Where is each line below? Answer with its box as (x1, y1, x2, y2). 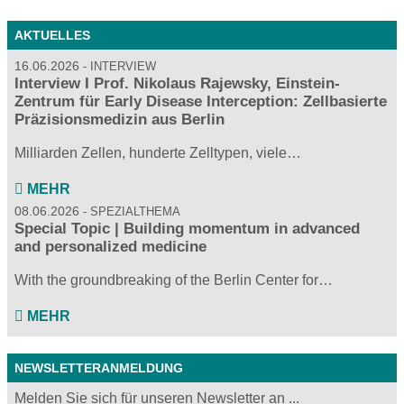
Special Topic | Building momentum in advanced (14, 219, 360, 237)
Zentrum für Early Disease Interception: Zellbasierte (14, 92, 387, 110)
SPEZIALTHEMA (90, 204, 180, 218)
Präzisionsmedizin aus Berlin (14, 110, 225, 128)
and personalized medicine (14, 237, 207, 255)
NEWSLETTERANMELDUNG (14, 360, 183, 375)
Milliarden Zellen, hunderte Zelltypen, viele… (14, 144, 301, 161)
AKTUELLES (14, 27, 90, 42)
